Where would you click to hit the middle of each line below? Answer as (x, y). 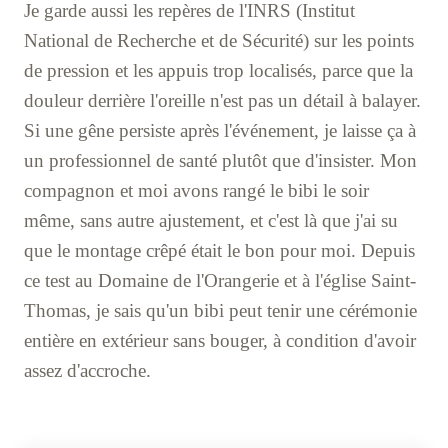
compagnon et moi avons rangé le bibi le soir (196, 191)
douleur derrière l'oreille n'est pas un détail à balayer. (222, 101)
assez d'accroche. (87, 371)
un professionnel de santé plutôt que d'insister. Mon (220, 161)
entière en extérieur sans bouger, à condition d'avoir (220, 341)
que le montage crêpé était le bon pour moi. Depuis (219, 251)
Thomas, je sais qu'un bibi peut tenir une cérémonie (220, 311)
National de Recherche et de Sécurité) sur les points (219, 41)
